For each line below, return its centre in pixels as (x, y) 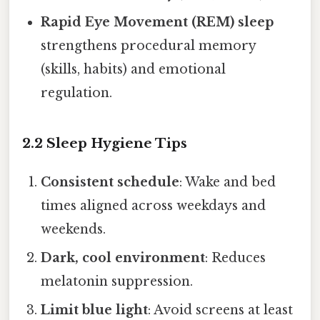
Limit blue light (95, 310)
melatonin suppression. (117, 282)
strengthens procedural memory (149, 46)
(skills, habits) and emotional (134, 70)
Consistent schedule (110, 182)
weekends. (74, 230)
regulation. (77, 93)
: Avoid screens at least (221, 310)
